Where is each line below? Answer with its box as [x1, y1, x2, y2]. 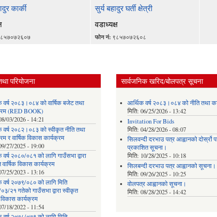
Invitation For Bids [127, 117, 174, 125]
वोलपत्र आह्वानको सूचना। [127, 180, 186, 188]
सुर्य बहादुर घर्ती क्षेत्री [94, 2, 153, 14]
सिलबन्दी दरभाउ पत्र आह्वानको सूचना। [127, 161, 216, 170]
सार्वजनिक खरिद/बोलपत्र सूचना [121, 76, 203, 86]
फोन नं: [94, 33, 112, 42]
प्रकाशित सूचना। [127, 143, 167, 152]
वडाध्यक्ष [94, 19, 118, 30]
